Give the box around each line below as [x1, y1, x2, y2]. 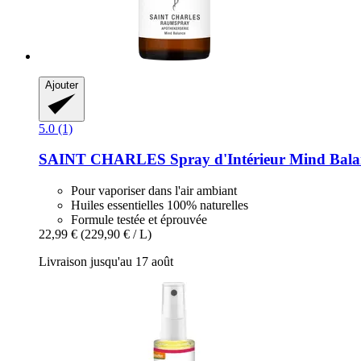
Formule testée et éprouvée [71, 213, 207, 227]
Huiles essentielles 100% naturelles [71, 198, 248, 213]
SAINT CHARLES [39, 151, 166, 168]
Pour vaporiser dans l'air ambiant [71, 184, 237, 198]
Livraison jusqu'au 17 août [39, 255, 173, 269]
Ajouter [45, 78, 78, 91]
